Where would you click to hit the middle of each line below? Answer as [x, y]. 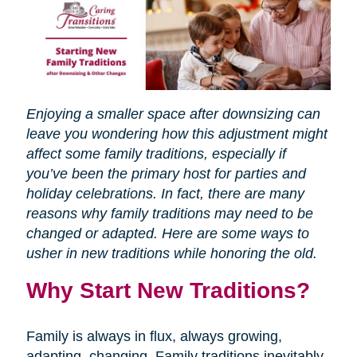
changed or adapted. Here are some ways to [167, 234]
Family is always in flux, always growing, [154, 337]
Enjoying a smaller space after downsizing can [173, 114]
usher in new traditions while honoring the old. [171, 254]
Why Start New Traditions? [168, 290]
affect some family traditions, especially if [156, 154]
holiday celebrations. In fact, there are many [165, 194]
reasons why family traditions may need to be [169, 214]
